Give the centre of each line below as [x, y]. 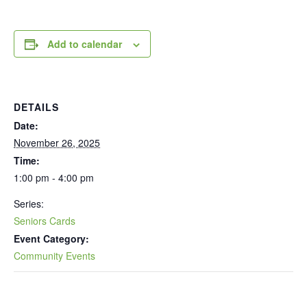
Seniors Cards [45, 220]
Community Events [54, 255]
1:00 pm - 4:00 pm [54, 177]
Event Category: [51, 238]
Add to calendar [85, 44]
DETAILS [36, 107]
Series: [29, 203]
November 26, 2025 [57, 142]
